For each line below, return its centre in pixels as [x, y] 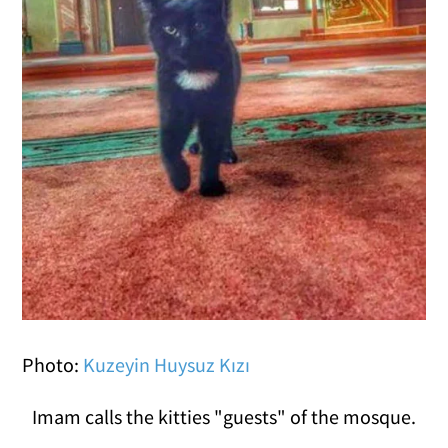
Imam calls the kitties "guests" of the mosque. [224, 416]
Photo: [53, 364]
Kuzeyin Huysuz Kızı [167, 364]
